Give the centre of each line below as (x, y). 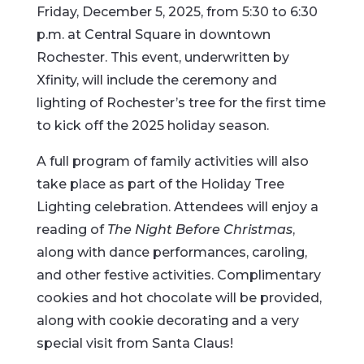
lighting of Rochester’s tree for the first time (181, 103)
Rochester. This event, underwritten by (162, 57)
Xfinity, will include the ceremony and (156, 80)
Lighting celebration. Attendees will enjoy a (177, 207)
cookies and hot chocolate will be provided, (179, 298)
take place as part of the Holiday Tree (160, 184)
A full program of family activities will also (172, 161)
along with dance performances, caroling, (171, 252)
